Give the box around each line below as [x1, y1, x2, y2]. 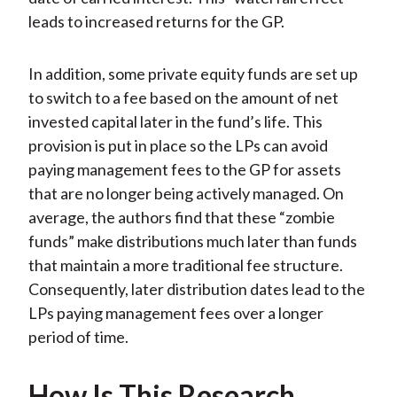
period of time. [27, 327, 128, 347]
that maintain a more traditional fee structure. [27, 255, 343, 276]
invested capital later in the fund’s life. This [27, 112, 323, 132]
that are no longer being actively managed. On [27, 183, 344, 204]
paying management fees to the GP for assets [27, 160, 341, 180]
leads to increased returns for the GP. [27, 12, 284, 32]
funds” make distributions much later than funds [27, 231, 357, 252]
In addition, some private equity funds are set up [27, 64, 358, 84]
